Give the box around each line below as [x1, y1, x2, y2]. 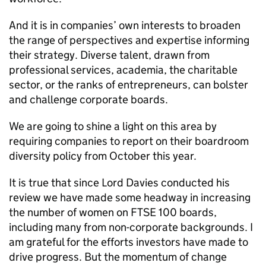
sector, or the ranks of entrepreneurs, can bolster [9, 78, 248, 91]
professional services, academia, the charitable [9, 63, 237, 77]
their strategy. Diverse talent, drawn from [9, 48, 210, 62]
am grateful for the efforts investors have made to [9, 235, 248, 249]
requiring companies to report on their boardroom [9, 134, 249, 148]
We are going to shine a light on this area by [9, 119, 217, 133]
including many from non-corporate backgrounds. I [9, 220, 253, 234]
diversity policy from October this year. [9, 149, 197, 163]
